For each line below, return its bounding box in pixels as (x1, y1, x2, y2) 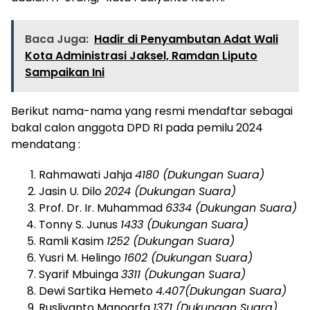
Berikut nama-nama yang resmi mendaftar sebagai (11, 102, 293, 119)
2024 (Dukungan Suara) (104, 183, 236, 199)
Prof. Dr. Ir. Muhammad (39, 199, 165, 216)
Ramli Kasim (39, 232, 107, 249)
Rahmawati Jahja (39, 166, 135, 183)
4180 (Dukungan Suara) (135, 166, 264, 183)
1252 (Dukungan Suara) (107, 232, 235, 249)
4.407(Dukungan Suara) (156, 282, 286, 299)
